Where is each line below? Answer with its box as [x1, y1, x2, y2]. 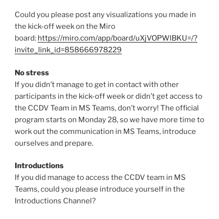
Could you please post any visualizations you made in [15, 10, 196, 20]
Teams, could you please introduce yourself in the [15, 185, 185, 194]
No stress [15, 68, 49, 77]
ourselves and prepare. [15, 138, 95, 148]
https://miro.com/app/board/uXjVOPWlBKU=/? [38, 34, 197, 43]
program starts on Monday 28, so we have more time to [15, 115, 204, 124]
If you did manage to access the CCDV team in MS [15, 173, 186, 182]
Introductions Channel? [15, 197, 97, 206]
